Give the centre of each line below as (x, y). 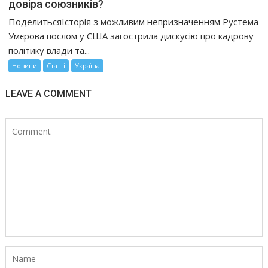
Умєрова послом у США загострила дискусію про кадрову (131, 36)
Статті (56, 65)
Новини (25, 65)
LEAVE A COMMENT (49, 93)
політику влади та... (49, 50)
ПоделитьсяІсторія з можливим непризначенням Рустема (134, 21)
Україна (88, 65)
